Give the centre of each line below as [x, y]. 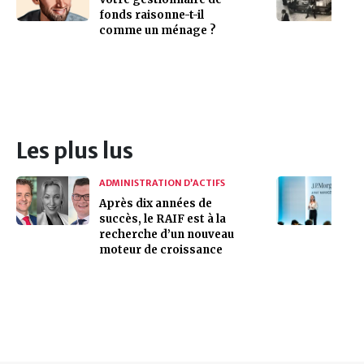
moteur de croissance [161, 249]
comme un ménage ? [158, 30]
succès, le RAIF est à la [162, 219]
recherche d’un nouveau [167, 234]
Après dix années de [156, 203]
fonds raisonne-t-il [152, 15]
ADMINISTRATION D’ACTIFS [162, 182]
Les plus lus [75, 150]
